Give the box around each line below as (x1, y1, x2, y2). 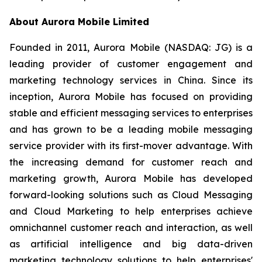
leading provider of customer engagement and (9, 58, 253, 70)
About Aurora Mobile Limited (9, 16, 149, 27)
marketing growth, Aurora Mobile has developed (9, 173, 253, 184)
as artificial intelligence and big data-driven (9, 238, 253, 250)
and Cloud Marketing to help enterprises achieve (9, 205, 253, 217)
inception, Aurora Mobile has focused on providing (9, 91, 253, 102)
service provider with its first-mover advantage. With (9, 140, 253, 151)
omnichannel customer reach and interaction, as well (9, 222, 253, 233)
